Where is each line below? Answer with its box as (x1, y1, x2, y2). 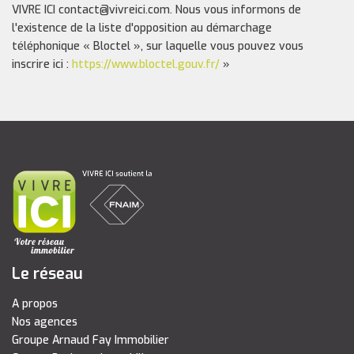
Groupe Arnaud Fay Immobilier (12, 333, 169, 348)
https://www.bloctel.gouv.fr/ (72, 57, 220, 72)
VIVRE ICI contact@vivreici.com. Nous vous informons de (12, 2, 301, 17)
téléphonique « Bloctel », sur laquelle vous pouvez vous (12, 39, 303, 54)
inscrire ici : (12, 57, 72, 72)
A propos (12, 296, 58, 311)
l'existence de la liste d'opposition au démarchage (12, 21, 272, 36)
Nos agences (12, 314, 77, 330)
